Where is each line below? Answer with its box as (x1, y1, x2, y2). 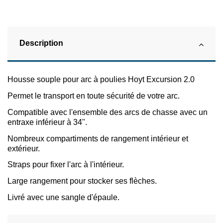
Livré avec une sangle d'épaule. (7, 193, 119, 202)
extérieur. (7, 144, 40, 153)
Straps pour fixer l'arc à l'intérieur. (7, 160, 124, 169)
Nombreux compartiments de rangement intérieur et (7, 134, 188, 143)
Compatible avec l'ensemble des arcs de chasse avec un (7, 108, 208, 116)
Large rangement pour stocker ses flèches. (7, 177, 157, 186)
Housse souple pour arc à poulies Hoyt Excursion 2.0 (7, 75, 195, 84)
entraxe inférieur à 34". (7, 117, 87, 126)
